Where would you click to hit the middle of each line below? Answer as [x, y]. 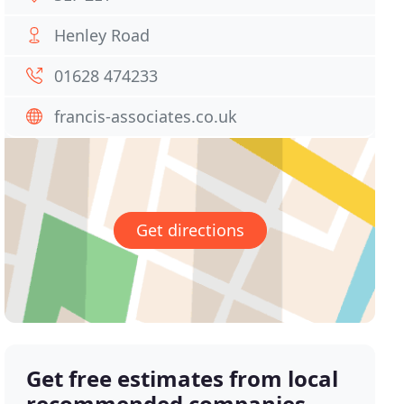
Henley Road [102, 35]
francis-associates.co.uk [146, 116]
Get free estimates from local [183, 379]
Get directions [190, 230]
